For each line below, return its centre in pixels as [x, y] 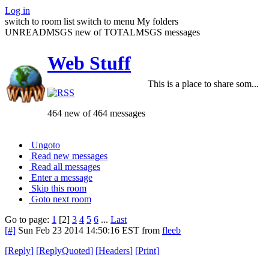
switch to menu [106, 21]
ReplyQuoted [65, 250]
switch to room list [40, 21]
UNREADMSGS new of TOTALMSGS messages [102, 32]
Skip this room [59, 188]
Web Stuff [89, 63]
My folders [158, 21]
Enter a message [62, 177]
